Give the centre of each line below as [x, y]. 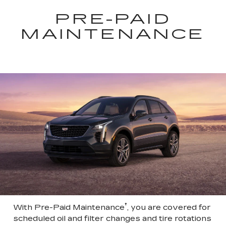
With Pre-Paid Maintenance [69, 207]
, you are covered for [169, 207]
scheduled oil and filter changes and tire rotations [112, 218]
